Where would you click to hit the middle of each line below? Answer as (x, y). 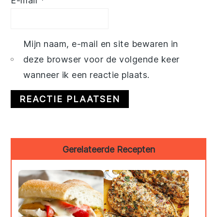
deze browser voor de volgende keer (101, 59)
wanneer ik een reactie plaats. (86, 75)
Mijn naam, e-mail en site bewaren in (101, 44)
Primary (35, 146)
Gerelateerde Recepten (108, 149)
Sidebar (33, 163)
